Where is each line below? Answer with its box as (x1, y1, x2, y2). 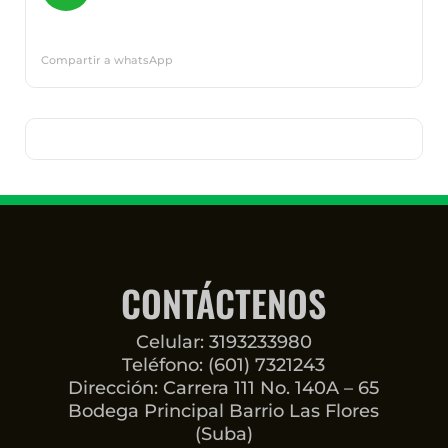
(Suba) (194, 422, 253, 445)
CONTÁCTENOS (121, 275, 327, 329)
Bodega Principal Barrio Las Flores (68, 399, 380, 422)
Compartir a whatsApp (41, 52, 173, 67)
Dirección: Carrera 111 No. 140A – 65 (68, 376, 380, 399)
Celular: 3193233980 (135, 330, 312, 353)
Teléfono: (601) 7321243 (122, 353, 326, 376)
